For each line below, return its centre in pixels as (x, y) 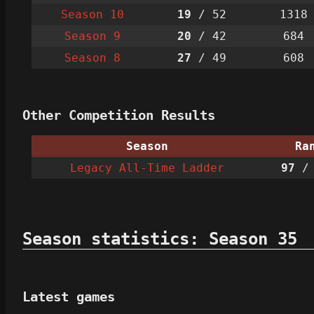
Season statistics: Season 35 (160, 239)
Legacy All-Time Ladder (147, 168)
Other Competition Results (119, 115)
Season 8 (92, 57)
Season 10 (92, 14)
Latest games (69, 296)
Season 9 (92, 36)
